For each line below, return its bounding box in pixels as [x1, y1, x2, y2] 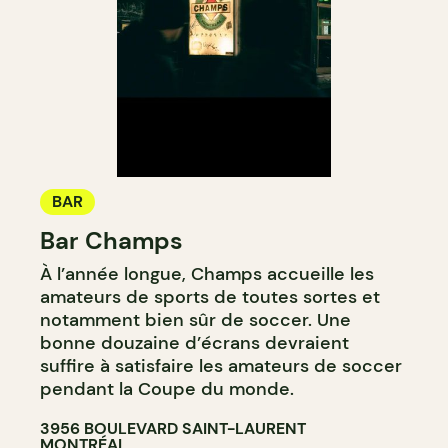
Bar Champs [40, 224, 183, 256]
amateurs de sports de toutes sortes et [40, 284, 380, 309]
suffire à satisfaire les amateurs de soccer [40, 353, 402, 378]
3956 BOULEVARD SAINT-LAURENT [40, 417, 306, 439]
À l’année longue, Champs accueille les [40, 261, 374, 286]
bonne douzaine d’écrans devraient [40, 330, 349, 355]
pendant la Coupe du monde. [40, 376, 294, 401]
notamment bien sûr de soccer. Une [40, 307, 351, 332]
